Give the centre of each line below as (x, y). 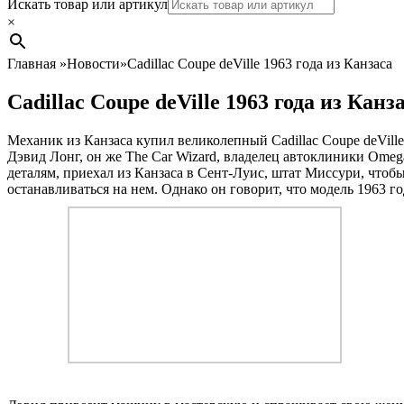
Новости (93, 64)
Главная (33, 64)
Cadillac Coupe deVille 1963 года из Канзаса (260, 64)
